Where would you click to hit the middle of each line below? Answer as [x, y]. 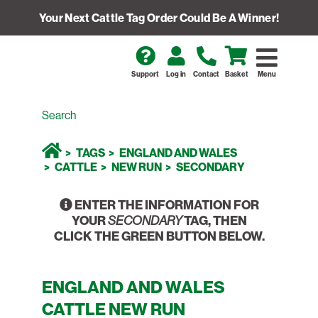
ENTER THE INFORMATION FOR [165, 205]
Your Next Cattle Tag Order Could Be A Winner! [159, 17]
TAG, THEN [214, 220]
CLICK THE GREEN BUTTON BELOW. [159, 236]
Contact [206, 74]
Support [145, 74]
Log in [176, 74]
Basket [237, 74]
